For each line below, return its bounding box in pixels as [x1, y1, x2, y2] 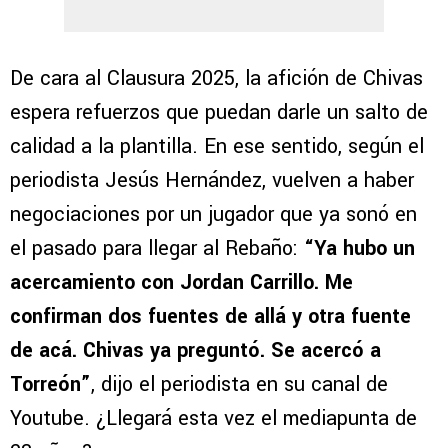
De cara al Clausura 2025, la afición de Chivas [10, 64, 423, 94]
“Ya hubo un [298, 234, 415, 264]
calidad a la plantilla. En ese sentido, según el [10, 132, 424, 162]
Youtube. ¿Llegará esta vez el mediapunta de [10, 404, 417, 434]
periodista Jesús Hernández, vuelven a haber [10, 166, 414, 196]
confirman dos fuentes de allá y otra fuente [10, 302, 411, 332]
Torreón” [10, 370, 91, 400]
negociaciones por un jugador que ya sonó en [10, 200, 417, 230]
